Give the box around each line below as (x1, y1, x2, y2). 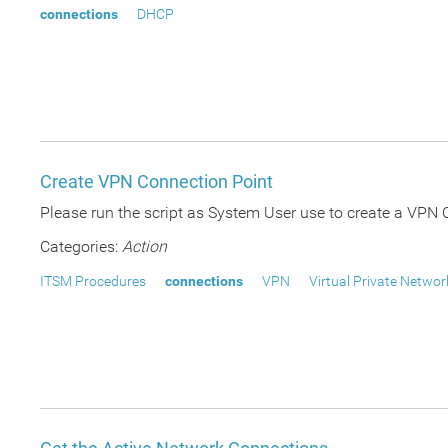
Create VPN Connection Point (40, 171, 273, 192)
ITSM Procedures (40, 273, 146, 289)
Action (122, 237, 167, 256)
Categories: (40, 237, 118, 256)
